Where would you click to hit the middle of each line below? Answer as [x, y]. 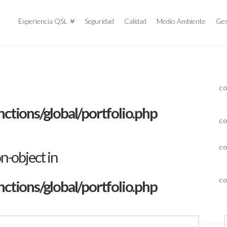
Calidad [135, 21]
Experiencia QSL [43, 21]
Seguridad [99, 21]
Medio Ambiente [181, 21]
